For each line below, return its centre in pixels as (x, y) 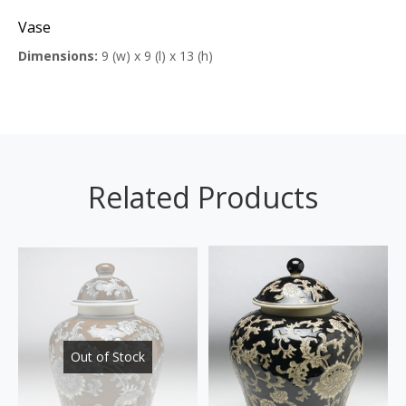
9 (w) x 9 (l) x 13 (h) (155, 56)
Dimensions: (58, 56)
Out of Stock (107, 357)
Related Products (203, 198)
